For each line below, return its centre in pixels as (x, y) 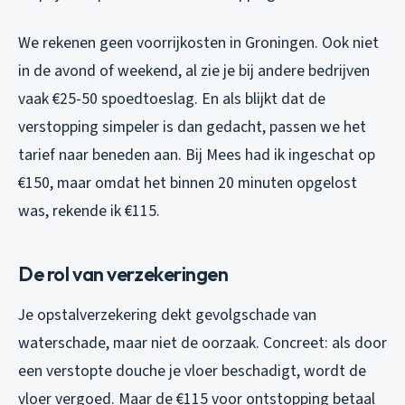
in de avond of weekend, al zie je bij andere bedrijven (194, 71)
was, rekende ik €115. (89, 211)
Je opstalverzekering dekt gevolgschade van (167, 315)
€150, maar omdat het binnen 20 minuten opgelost (188, 183)
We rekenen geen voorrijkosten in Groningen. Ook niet (198, 42)
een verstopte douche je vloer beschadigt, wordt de (192, 371)
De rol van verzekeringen (123, 273)
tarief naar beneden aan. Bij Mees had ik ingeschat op (197, 155)
